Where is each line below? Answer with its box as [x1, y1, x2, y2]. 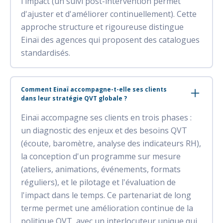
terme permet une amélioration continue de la [21, 202, 193, 214]
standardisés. [21, 47, 70, 58]
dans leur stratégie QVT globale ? [21, 94, 127, 103]
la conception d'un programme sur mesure [21, 150, 181, 162]
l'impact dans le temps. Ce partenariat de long [21, 189, 191, 201]
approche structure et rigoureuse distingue [21, 21, 184, 32]
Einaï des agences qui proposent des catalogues [21, 34, 200, 45]
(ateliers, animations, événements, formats [21, 163, 181, 175]
